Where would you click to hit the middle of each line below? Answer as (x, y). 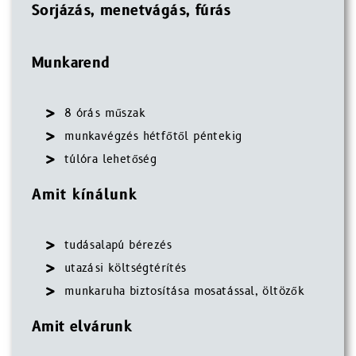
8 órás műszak (105, 113)
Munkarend (71, 63)
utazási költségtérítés (125, 268)
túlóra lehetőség (110, 159)
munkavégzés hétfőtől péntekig (153, 136)
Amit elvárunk (82, 327)
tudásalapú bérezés (118, 245)
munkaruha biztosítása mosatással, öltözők (184, 291)
